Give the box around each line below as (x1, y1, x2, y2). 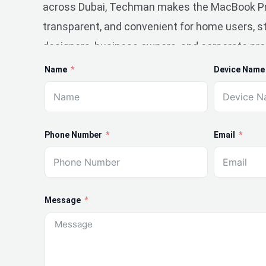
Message (45, 195, 81, 205)
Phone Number (45, 129, 103, 140)
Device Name (213, 64, 265, 74)
